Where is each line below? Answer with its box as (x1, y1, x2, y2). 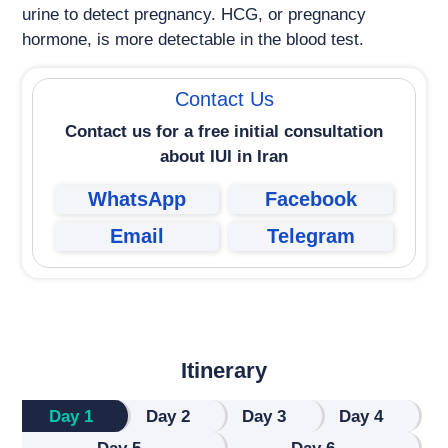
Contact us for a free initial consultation (65, 122, 383, 142)
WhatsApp (87, 188, 186, 211)
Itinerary (181, 358, 267, 384)
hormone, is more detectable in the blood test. (22, 30, 365, 50)
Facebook (265, 188, 358, 211)
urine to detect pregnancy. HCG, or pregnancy (22, 5, 367, 25)
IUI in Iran (210, 147, 288, 167)
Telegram (267, 225, 356, 248)
